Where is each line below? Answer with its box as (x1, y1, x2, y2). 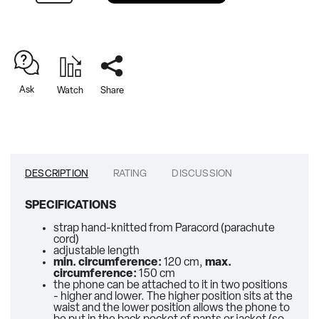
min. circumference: (53, 257, 162, 269)
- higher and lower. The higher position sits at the (53, 291, 293, 303)
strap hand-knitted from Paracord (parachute (53, 223, 275, 235)
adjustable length (53, 246, 140, 258)
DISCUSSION (172, 169, 233, 180)
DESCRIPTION (25, 169, 89, 180)
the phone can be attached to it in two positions (53, 280, 288, 292)
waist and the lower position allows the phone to (53, 303, 290, 315)
